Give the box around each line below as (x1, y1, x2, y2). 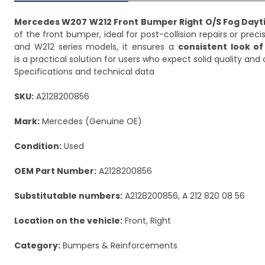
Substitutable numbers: (14, 190, 122, 202)
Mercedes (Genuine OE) (40, 115, 142, 127)
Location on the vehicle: (14, 215, 122, 227)
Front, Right (122, 215, 171, 227)
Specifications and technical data (14, 66, 154, 77)
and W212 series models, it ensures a (14, 41, 178, 53)
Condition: (14, 140, 62, 152)
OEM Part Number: (14, 165, 96, 177)
